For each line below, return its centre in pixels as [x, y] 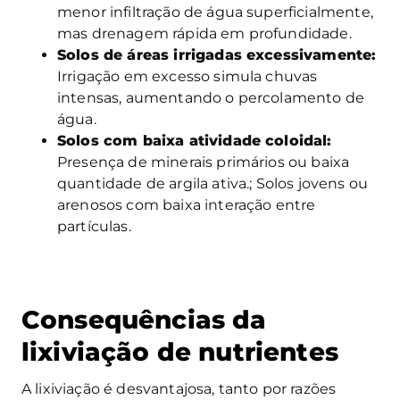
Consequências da [144, 319]
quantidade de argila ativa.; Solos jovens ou [213, 183]
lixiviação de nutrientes [180, 351]
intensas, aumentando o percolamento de [211, 97]
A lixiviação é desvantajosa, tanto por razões [179, 388]
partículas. [94, 226]
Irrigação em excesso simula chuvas [187, 76]
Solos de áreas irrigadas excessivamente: [217, 54]
